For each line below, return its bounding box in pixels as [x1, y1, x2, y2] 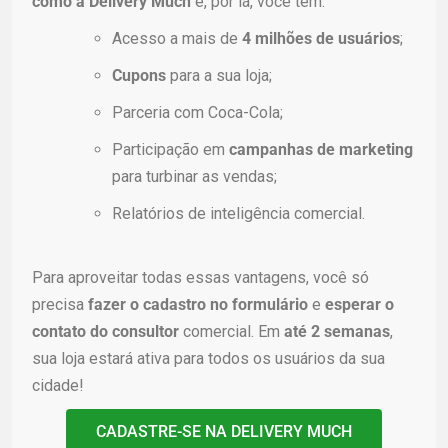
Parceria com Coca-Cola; [112, 102, 283, 122]
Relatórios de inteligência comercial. [112, 203, 365, 223]
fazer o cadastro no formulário [88, 294, 308, 314]
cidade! [32, 375, 84, 395]
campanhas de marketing [229, 139, 413, 159]
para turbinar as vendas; [112, 166, 277, 186]
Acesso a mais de [112, 28, 242, 48]
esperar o [325, 294, 394, 314]
